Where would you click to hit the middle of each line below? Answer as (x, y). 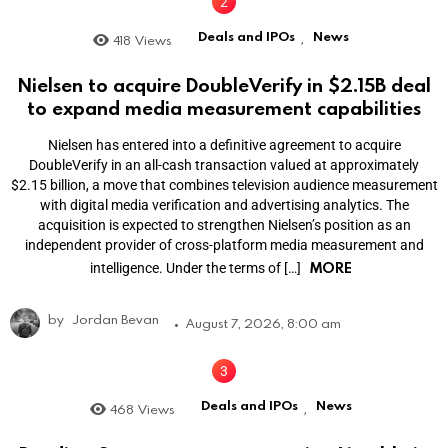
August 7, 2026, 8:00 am (263, 323)
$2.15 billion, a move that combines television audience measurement (224, 185)
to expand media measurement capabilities (224, 107)
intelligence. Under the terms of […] (197, 268)
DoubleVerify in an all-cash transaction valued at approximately (224, 165)
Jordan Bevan (116, 319)
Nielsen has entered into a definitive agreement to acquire (224, 145)
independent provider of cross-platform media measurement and (224, 245)
